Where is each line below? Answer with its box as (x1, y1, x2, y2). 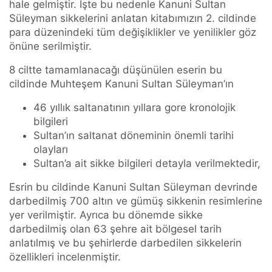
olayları (33, 143, 68, 156)
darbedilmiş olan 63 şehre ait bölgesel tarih (9, 223, 222, 236)
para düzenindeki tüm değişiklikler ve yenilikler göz (9, 26, 256, 39)
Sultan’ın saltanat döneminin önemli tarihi (33, 129, 234, 142)
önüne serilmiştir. (9, 40, 92, 53)
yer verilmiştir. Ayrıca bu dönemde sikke (9, 209, 203, 222)
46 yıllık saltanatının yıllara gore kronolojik (33, 101, 236, 114)
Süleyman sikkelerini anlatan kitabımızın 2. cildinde (9, 12, 256, 25)
